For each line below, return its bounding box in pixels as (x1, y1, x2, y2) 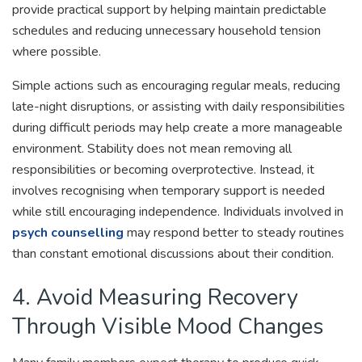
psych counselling (12, 224, 124, 242)
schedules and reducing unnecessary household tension (12, 22, 321, 40)
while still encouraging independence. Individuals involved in (12, 203, 343, 221)
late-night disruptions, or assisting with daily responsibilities (12, 98, 345, 116)
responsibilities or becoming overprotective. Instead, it (12, 161, 314, 179)
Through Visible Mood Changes (12, 310, 324, 342)
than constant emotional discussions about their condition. (12, 245, 334, 263)
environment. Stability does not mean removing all (12, 140, 292, 158)
